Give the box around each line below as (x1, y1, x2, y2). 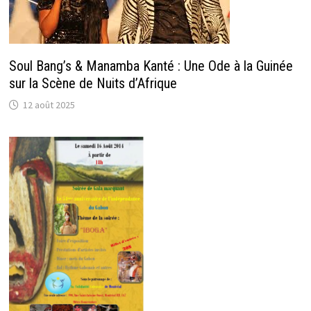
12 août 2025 (22, 98, 75, 111)
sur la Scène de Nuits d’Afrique (8, 74, 177, 92)
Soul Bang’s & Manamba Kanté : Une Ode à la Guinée (8, 57, 293, 74)
